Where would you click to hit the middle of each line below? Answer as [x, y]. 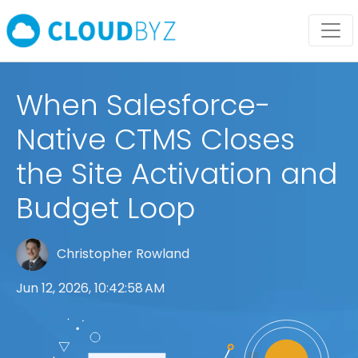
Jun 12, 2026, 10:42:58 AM [90, 288]
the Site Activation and [177, 174]
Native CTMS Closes [155, 139]
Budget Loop [105, 208]
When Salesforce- [143, 105]
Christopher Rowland [123, 254]
